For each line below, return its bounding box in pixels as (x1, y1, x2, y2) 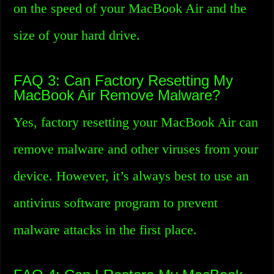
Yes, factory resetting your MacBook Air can (13, 114, 259, 130)
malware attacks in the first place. (13, 222, 198, 237)
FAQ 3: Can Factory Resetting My (13, 72, 234, 89)
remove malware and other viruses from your (13, 141, 259, 157)
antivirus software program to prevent (13, 195, 218, 210)
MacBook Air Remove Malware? (13, 87, 221, 103)
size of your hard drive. (13, 28, 141, 43)
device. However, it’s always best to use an (13, 168, 250, 183)
